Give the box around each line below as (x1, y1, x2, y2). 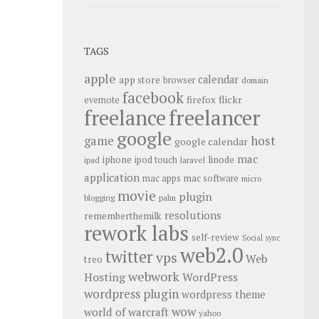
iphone (103, 153, 132, 167)
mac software (184, 172, 239, 185)
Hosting (84, 269, 125, 286)
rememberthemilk (84, 209, 162, 223)
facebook (122, 88, 184, 108)
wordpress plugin (84, 286, 179, 303)
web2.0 (180, 241, 243, 269)
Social (242, 233, 263, 244)
